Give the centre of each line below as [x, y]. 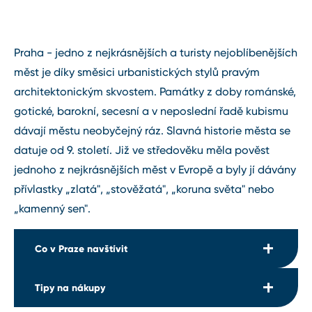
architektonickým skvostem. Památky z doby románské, [155, 91]
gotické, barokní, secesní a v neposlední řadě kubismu [151, 111]
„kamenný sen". [52, 208]
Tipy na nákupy [70, 287]
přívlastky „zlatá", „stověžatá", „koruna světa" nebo [144, 189]
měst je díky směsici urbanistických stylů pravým [137, 72]
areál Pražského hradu [107, 291]
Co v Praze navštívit [81, 248]
